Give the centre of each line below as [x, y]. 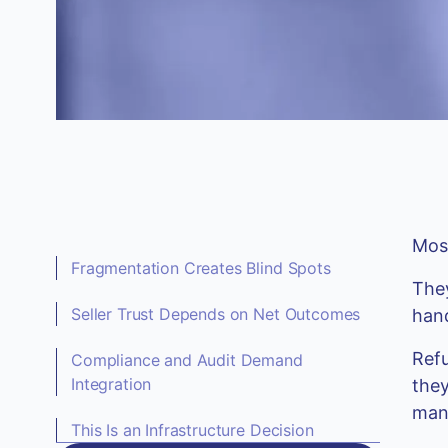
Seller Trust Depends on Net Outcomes [216, 314]
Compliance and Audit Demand [187, 360]
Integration [111, 384]
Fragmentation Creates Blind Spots [201, 268]
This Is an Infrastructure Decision [192, 430]
